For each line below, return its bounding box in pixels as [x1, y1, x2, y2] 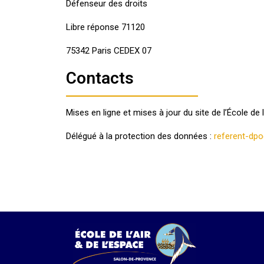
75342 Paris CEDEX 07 [66, 45, 151, 56]
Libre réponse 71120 [66, 22, 145, 32]
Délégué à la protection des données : [66, 131, 214, 141]
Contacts [66, 68, 134, 88]
